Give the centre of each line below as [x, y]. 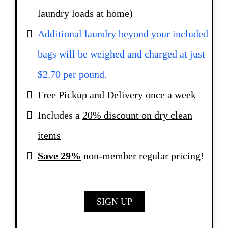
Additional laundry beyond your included [123, 34]
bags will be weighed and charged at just [121, 54]
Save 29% [59, 156]
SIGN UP [115, 202]
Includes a [60, 115]
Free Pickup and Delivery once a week [117, 95]
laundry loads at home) [85, 13]
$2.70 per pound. [72, 74]
